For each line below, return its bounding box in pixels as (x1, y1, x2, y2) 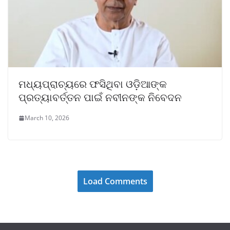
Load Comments (83, 176, 147, 187)
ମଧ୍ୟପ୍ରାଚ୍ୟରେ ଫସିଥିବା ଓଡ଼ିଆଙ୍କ (18, 77, 167, 91)
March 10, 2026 (25, 113, 69, 123)
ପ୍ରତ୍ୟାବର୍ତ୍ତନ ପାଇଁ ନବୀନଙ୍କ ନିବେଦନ (18, 90, 182, 105)
